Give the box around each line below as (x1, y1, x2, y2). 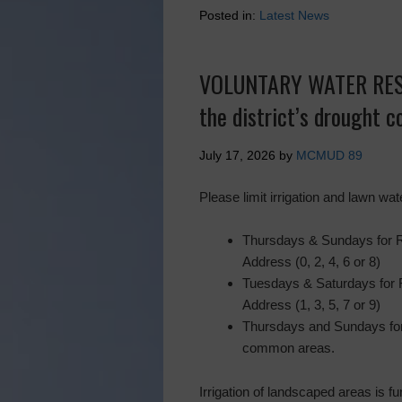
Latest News (259, 8, 329, 22)
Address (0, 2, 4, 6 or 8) (242, 254, 380, 269)
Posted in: (199, 8, 259, 22)
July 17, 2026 (199, 148, 275, 162)
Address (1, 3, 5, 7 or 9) (242, 297, 380, 312)
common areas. (242, 340, 335, 355)
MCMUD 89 (296, 148, 363, 162)
